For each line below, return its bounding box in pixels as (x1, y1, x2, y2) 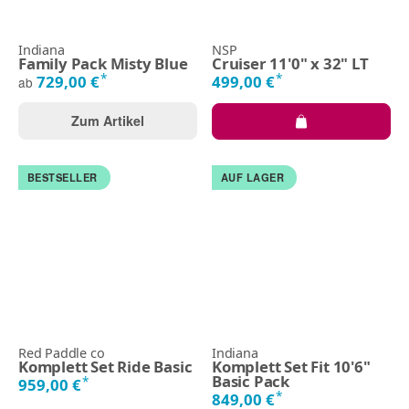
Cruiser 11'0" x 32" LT (212, 52, 369, 74)
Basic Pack (212, 370, 290, 392)
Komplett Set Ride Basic (18, 355, 193, 377)
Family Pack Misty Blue (18, 52, 188, 74)
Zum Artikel (71, 110, 144, 130)
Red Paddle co (18, 343, 105, 362)
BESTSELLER (26, 170, 98, 185)
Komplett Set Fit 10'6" (212, 355, 371, 377)
